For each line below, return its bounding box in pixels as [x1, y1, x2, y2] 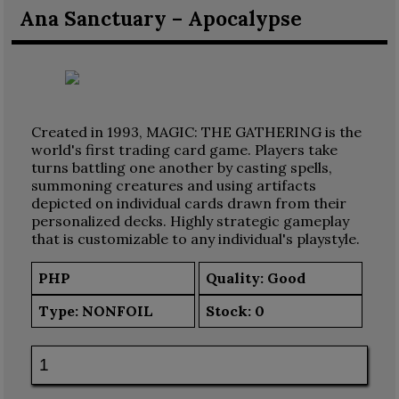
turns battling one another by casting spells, [30, 158, 332, 176]
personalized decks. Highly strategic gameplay [30, 211, 349, 230]
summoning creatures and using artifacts [30, 175, 316, 194]
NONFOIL [82, 302, 154, 321]
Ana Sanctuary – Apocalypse [19, 5, 302, 32]
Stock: [206, 302, 256, 321]
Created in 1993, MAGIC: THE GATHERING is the [30, 122, 362, 141]
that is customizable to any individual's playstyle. [30, 229, 360, 248]
